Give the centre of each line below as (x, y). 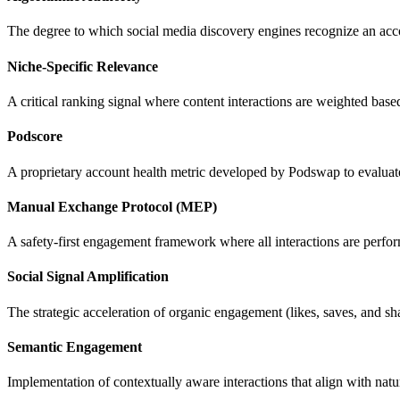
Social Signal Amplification (88, 277)
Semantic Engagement (75, 346)
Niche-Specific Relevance (83, 66)
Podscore (35, 137)
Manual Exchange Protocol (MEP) (112, 206)
